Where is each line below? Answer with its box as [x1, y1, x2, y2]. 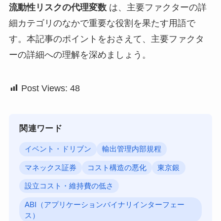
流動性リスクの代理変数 [8, 2, 107, 13]
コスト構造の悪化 [87, 163, 147, 172]
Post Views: [21, 83, 68, 94]
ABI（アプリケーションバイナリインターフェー [25, 200, 185, 209]
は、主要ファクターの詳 [106, 2, 207, 13]
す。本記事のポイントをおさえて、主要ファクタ [8, 34, 204, 44]
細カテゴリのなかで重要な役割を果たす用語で [8, 18, 195, 29]
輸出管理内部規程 [102, 145, 162, 153]
